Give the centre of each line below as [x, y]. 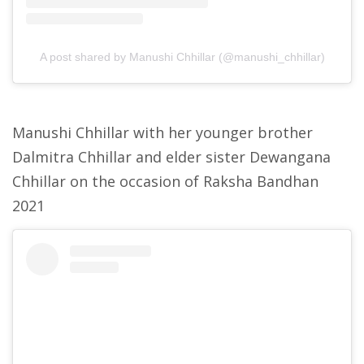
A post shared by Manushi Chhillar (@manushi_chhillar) [182, 57]
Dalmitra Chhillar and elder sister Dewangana [171, 157]
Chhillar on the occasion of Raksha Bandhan [165, 182]
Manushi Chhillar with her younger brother [162, 133]
